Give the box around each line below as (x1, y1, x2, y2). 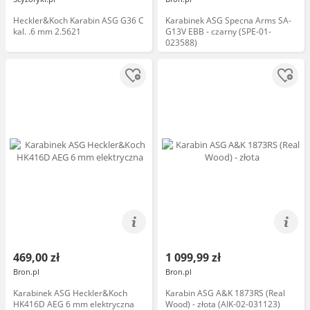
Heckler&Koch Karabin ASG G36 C (13, 15, 144, 26)
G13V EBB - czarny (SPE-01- (165, 26, 271, 37)
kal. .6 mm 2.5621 (13, 26, 81, 37)
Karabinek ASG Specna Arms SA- (165, 15, 291, 26)
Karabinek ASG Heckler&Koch (13, 287, 127, 299)
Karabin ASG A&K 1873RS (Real (165, 287, 285, 299)
